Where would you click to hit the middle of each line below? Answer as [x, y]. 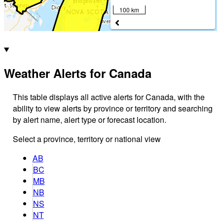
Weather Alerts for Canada [78, 73]
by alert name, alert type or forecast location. [89, 120]
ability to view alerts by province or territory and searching [112, 109]
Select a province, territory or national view [87, 139]
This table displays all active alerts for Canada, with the [109, 97]
